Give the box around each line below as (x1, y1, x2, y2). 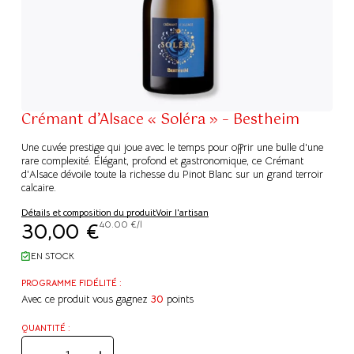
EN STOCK (31, 250, 74, 262)
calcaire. (21, 181, 56, 195)
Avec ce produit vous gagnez (21, 292, 151, 307)
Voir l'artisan (156, 206, 209, 219)
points (164, 292, 194, 307)
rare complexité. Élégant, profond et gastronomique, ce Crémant (21, 154, 303, 168)
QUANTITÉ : (21, 322, 70, 334)
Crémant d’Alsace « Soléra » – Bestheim (21, 108, 299, 132)
